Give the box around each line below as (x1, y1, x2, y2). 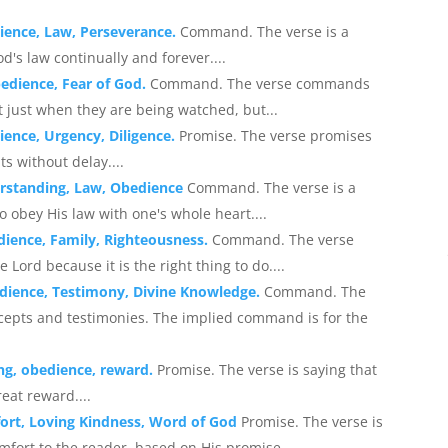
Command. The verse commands (150, 73, 371, 93)
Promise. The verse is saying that (157, 359, 378, 379)
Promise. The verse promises (179, 125, 373, 145)
